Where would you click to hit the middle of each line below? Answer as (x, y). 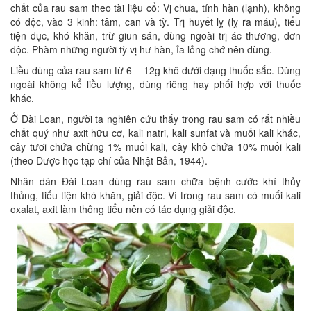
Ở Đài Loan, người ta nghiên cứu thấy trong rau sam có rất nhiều (155, 119)
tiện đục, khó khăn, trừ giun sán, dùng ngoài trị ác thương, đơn (155, 35)
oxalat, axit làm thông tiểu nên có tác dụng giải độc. (123, 209)
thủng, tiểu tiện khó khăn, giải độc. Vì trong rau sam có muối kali (155, 195)
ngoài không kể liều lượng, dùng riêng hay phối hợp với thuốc (155, 84)
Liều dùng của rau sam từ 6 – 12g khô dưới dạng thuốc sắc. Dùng (155, 70)
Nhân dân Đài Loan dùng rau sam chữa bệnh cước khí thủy (155, 181)
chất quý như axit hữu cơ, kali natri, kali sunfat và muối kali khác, (155, 133)
